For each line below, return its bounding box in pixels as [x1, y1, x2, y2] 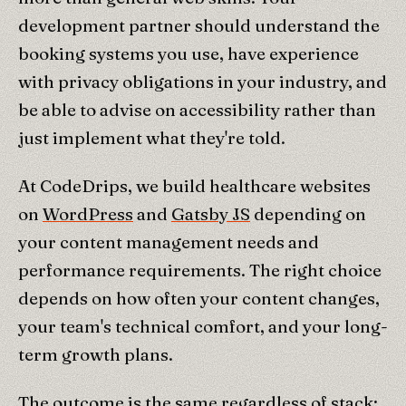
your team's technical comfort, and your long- [18, 314, 388, 337]
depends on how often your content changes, [18, 286, 380, 309]
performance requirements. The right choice [18, 258, 382, 281]
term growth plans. [18, 343, 173, 365]
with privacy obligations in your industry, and [18, 70, 387, 92]
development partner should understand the [18, 14, 380, 36]
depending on [250, 202, 366, 225]
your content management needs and [18, 230, 319, 253]
